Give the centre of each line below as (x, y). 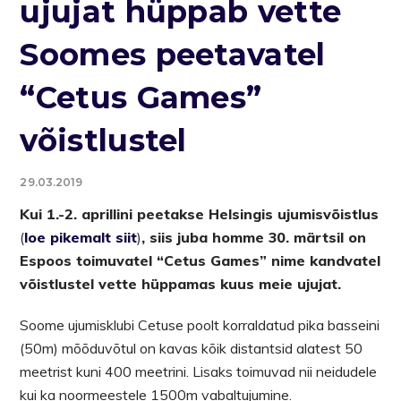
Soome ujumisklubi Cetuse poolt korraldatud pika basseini (200, 324)
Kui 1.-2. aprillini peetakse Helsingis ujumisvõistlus (200, 213)
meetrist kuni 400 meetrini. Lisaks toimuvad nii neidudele (199, 371)
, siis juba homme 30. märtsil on (254, 237)
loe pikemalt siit (81, 237)
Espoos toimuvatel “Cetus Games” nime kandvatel (200, 260)
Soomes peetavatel (173, 54)
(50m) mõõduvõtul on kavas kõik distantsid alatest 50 (192, 348)
